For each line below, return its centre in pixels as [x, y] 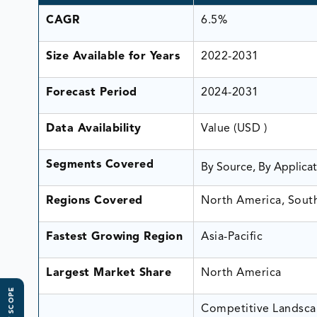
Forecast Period [92, 92]
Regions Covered [94, 201]
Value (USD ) [236, 128]
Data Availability [94, 128]
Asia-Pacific [232, 237]
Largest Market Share [111, 273]
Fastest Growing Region [115, 237]
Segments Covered [100, 165]
